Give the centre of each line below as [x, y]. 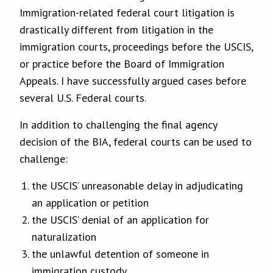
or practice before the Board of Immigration [122, 63]
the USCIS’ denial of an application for [120, 219]
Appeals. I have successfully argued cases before [133, 80]
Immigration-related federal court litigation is [127, 12]
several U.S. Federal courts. [83, 97]
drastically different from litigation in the [116, 29]
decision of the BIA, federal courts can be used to [136, 141]
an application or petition [90, 202]
